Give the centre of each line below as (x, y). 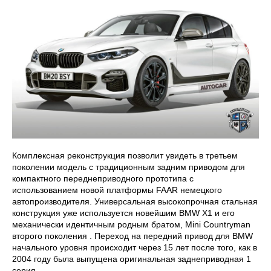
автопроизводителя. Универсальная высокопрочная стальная (135, 202)
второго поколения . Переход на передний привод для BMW (132, 236)
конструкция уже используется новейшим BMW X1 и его (123, 213)
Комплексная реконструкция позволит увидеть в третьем (125, 156)
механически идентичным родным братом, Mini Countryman (131, 225)
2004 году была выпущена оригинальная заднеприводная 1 (132, 259)
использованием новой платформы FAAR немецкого (117, 190)
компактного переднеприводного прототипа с (103, 179)
